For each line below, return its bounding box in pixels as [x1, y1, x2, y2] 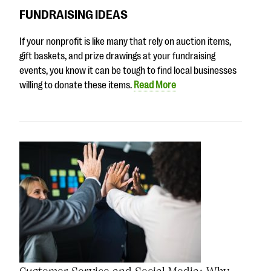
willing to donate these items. [19, 79, 134, 91]
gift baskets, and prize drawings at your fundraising [19, 50, 215, 62]
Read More [134, 79, 176, 91]
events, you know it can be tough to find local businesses [19, 65, 237, 76]
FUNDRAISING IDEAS [19, 7, 128, 22]
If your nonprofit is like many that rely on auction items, [19, 36, 231, 47]
